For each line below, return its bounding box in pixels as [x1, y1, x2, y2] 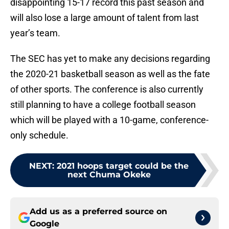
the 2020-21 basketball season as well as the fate [10, 68, 210, 80]
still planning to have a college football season [10, 99, 196, 110]
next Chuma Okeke [67, 170, 151, 180]
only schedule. [10, 130, 68, 141]
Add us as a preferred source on [30, 207, 167, 217]
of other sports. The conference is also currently [10, 84, 203, 95]
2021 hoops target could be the [57, 161, 189, 171]
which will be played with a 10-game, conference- [10, 114, 209, 126]
